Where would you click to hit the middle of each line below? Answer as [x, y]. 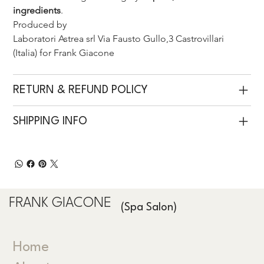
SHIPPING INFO [50, 122]
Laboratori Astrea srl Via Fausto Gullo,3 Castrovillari [120, 39]
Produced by [41, 25]
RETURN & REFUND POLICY [81, 90]
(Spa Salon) [149, 208]
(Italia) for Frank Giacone [65, 53]
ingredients [37, 11]
